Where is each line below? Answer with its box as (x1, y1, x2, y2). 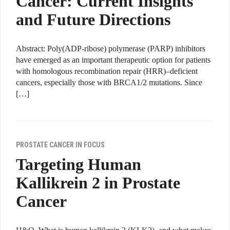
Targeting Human (16, 155, 141, 174)
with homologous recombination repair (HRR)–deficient (16, 67, 198, 76)
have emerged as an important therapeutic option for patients (16, 55, 210, 65)
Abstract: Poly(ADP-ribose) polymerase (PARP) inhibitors (16, 44, 205, 53)
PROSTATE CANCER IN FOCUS (16, 141, 105, 149)
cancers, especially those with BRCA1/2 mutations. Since (16, 78, 202, 87)
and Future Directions (16, 10, 170, 29)
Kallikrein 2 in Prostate (16, 174, 180, 193)
